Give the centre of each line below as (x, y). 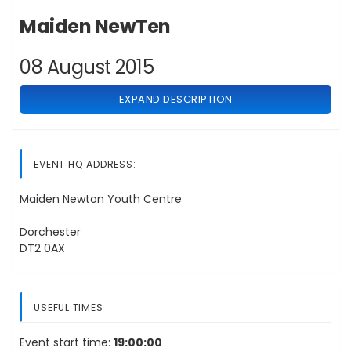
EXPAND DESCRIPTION (175, 99)
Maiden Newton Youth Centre (101, 199)
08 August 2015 (87, 67)
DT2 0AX (42, 249)
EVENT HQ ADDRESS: (85, 165)
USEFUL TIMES (69, 308)
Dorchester (50, 232)
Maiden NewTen (95, 26)
